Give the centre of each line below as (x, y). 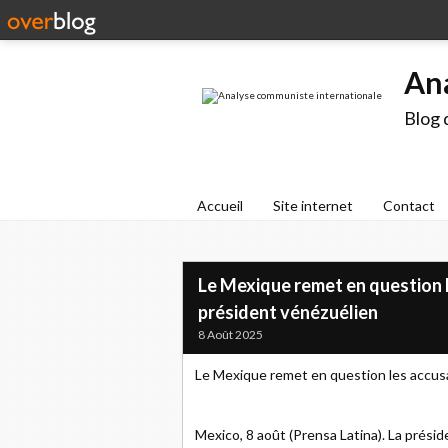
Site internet (313, 205)
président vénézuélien (288, 312)
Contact (409, 205)
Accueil (220, 205)
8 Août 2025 (230, 334)
